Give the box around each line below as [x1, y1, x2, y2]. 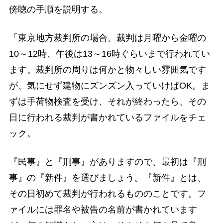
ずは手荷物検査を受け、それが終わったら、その [8, 96, 206, 107]
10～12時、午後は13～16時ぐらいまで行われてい [8, 48, 210, 59]
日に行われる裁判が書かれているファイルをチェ [8, 112, 206, 122]
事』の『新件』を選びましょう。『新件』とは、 [8, 173, 206, 183]
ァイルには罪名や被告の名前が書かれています [8, 205, 197, 215]
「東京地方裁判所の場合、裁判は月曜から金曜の [8, 32, 206, 43]
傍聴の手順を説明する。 [8, 4, 108, 14]
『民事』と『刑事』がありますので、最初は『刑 [8, 157, 206, 167]
